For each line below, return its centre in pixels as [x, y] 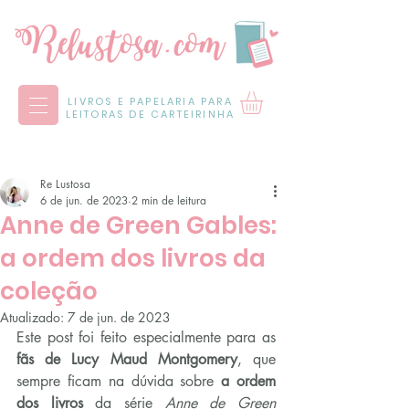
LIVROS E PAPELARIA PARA [150, 101]
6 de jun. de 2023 [84, 200]
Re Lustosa [65, 184]
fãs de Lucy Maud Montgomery [127, 359]
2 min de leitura [169, 200]
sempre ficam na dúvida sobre [119, 381]
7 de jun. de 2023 [119, 317]
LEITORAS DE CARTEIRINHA [150, 114]
